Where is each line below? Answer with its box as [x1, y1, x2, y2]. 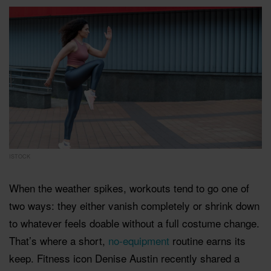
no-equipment [108, 232, 169, 248]
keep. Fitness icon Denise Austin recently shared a [9, 250, 240, 266]
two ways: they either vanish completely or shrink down [9, 197, 260, 213]
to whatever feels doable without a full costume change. [9, 215, 260, 230]
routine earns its [169, 232, 246, 248]
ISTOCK [9, 152, 30, 160]
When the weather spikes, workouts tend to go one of [9, 180, 249, 195]
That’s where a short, [9, 232, 108, 248]
